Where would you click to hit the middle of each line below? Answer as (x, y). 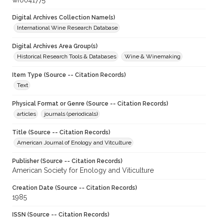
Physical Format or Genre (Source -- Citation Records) (90, 104)
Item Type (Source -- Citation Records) (69, 75)
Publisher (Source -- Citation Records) (67, 161)
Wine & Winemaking (153, 57)
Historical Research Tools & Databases (67, 57)
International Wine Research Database (67, 28)
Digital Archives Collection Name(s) (64, 18)
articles (27, 114)
